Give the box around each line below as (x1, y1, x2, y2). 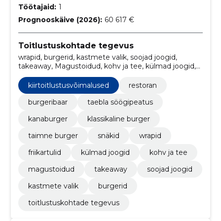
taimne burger (28, 131, 78, 141)
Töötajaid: (18, 2, 56, 11)
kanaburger (28, 114, 68, 124)
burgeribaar (28, 98, 68, 107)
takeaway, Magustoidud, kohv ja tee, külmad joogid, (18, 62, 196, 71)
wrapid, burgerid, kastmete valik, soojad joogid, (18, 53, 177, 62)
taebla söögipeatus (87, 98, 153, 107)
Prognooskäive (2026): (18, 15, 102, 24)
